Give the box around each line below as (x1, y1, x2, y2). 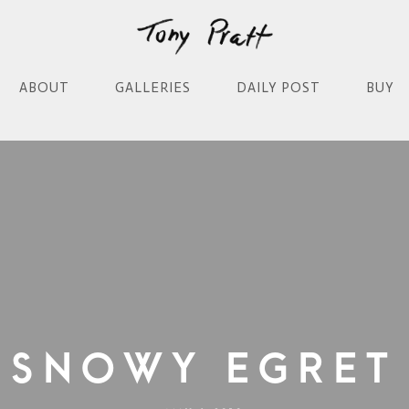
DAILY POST (236, 79, 320, 97)
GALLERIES (115, 79, 191, 97)
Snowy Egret (11, 344, 398, 393)
